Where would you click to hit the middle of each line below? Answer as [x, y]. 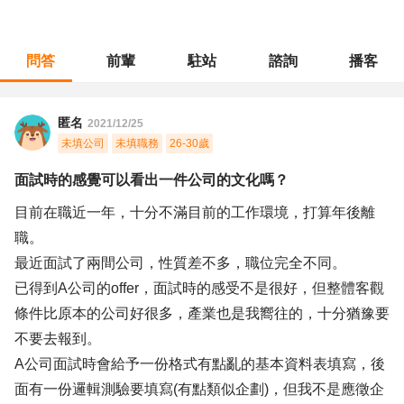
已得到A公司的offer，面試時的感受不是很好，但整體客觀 [199, 288]
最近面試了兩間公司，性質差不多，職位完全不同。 [180, 263]
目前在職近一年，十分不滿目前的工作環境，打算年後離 [195, 212]
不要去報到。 [58, 339]
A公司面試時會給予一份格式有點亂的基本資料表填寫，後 [200, 364]
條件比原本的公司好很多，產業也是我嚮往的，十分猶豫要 [202, 313]
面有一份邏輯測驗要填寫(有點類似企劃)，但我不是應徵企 [199, 389]
